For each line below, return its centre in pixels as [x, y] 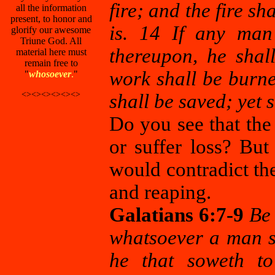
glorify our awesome [51, 30]
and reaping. [160, 192]
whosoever [50, 74]
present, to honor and [51, 19]
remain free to [51, 63]
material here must [51, 52]
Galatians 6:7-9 [179, 215]
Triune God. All [51, 41]
